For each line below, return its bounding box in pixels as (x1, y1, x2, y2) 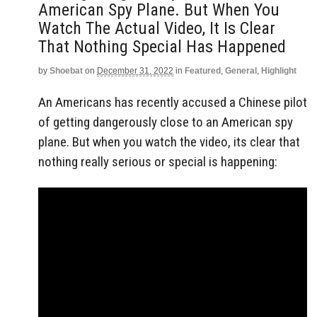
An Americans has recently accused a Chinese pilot (38, 93, 307, 110)
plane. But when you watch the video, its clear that (38, 133, 300, 150)
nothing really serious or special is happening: (38, 153, 277, 170)
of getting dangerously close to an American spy (38, 113, 293, 130)
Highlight (261, 66, 296, 76)
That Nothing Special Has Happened (38, 37, 286, 57)
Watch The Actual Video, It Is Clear (38, 18, 275, 38)
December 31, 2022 (97, 66, 173, 76)
